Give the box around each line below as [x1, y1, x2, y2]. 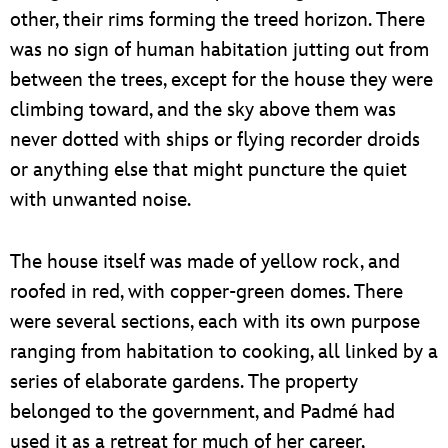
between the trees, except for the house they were [10, 67, 433, 92]
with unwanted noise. [10, 187, 191, 212]
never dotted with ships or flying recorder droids [10, 127, 420, 152]
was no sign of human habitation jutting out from [10, 37, 429, 62]
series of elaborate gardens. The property [10, 369, 358, 394]
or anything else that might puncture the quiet [10, 157, 407, 182]
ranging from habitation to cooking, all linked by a [10, 339, 438, 364]
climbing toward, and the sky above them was [10, 97, 396, 122]
